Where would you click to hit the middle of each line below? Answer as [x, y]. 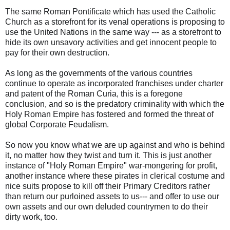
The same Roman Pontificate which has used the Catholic [110, 12]
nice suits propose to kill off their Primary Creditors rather [108, 186]
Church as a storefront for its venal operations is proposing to [115, 22]
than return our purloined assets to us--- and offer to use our [112, 196]
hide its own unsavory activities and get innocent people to [111, 42]
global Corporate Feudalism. [57, 124]
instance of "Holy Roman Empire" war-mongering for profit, [111, 166]
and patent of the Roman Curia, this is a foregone [94, 94]
